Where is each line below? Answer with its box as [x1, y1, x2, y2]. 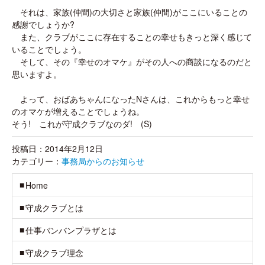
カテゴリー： [12, 155, 62, 167]
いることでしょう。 [12, 43, 86, 55]
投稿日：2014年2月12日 [12, 143, 103, 154]
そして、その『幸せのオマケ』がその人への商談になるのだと [12, 56, 252, 67]
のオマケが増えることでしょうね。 [12, 105, 144, 117]
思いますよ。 [12, 68, 62, 80]
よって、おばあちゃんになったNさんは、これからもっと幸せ [12, 93, 250, 105]
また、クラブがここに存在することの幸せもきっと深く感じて [12, 31, 252, 43]
